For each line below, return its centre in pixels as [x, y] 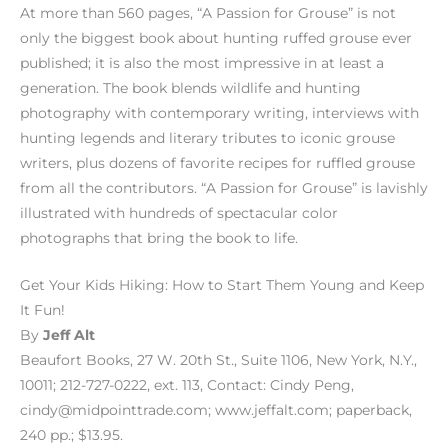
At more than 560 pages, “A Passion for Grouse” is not [208, 13]
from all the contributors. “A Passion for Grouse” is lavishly [224, 188]
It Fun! [42, 310]
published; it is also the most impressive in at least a [202, 63]
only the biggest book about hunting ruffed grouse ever [216, 38]
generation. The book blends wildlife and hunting [190, 88]
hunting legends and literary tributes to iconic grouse [207, 138]
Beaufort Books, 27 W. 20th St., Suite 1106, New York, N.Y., [218, 360]
